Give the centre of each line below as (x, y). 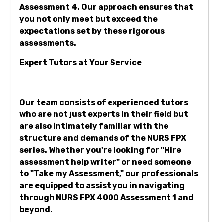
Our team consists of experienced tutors (104, 103)
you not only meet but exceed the (88, 19)
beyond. (36, 210)
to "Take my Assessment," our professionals (109, 174)
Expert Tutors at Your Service (81, 63)
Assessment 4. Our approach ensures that (106, 7)
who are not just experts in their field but (104, 114)
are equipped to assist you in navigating (102, 186)
